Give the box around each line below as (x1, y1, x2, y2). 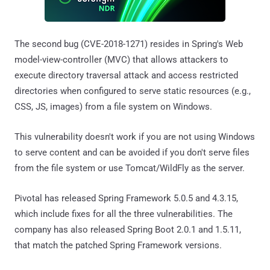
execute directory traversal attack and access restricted (14, 69, 238, 81)
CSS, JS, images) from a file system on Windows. (14, 101, 212, 112)
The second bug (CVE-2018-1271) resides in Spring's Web (14, 38, 243, 49)
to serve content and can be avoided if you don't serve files (14, 146, 250, 158)
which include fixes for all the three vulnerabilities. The (14, 208, 233, 219)
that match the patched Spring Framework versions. (14, 239, 222, 251)
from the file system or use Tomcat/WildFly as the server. (14, 162, 245, 174)
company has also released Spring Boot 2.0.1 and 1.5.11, (14, 224, 241, 235)
